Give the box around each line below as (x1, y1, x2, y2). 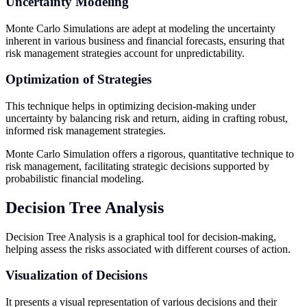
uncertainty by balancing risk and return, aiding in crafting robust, (5, 112, 288, 124)
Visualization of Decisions (5, 268, 147, 283)
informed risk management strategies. (5, 124, 166, 136)
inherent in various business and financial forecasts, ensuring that (5, 34, 284, 47)
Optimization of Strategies (5, 72, 151, 87)
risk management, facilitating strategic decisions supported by (5, 160, 269, 172)
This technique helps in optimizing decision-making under (5, 99, 256, 112)
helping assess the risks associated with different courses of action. (5, 243, 291, 255)
